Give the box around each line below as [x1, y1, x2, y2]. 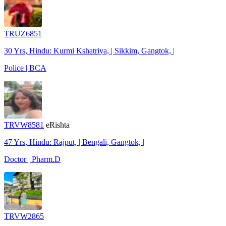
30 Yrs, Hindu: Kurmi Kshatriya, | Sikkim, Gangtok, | [4, 46, 175, 55]
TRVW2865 [4, 211, 44, 220]
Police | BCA [4, 63, 46, 72]
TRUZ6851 [4, 29, 42, 38]
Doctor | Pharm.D [4, 154, 61, 163]
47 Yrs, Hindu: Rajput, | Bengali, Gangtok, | [4, 137, 144, 146]
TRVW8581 [4, 120, 44, 129]
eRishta [46, 120, 70, 129]
